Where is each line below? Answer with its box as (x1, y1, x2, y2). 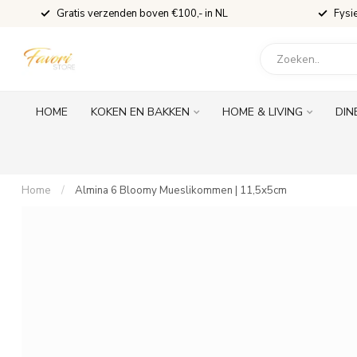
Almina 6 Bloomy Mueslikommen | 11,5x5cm (75, 183, 287, 198)
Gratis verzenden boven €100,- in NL (57, 6, 228, 21)
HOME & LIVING (222, 104, 303, 120)
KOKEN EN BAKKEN (90, 104, 190, 120)
